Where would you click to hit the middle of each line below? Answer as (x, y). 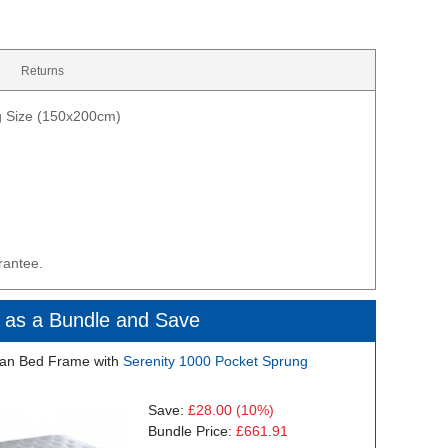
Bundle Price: (189, 431)
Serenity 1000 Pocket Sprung (213, 361)
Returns (42, 71)
